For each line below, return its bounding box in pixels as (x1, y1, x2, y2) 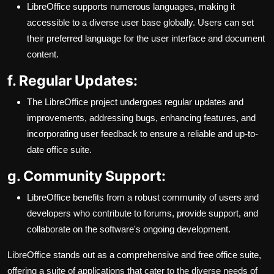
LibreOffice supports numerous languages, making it (27, 1, 235, 12)
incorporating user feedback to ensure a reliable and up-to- (27, 128, 258, 139)
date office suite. (27, 144, 92, 155)
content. (27, 49, 59, 60)
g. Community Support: (7, 167, 166, 185)
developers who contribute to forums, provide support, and (27, 208, 258, 219)
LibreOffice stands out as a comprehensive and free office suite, (7, 250, 261, 261)
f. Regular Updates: (7, 72, 138, 90)
